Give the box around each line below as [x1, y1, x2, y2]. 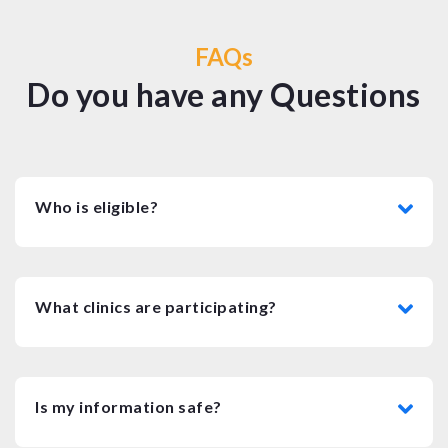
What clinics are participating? [35, 296, 277, 316]
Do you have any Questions [27, 74, 421, 114]
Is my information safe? [35, 396, 222, 416]
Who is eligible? [35, 196, 158, 216]
